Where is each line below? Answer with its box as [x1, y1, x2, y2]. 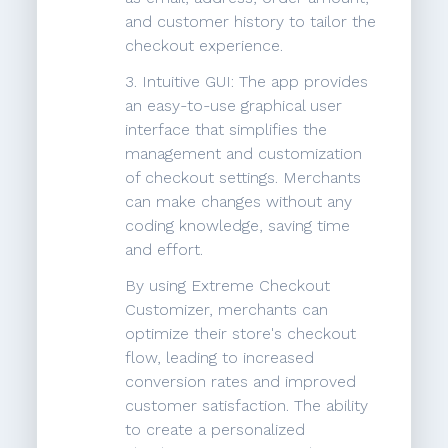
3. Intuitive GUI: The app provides [125, 72, 369, 92]
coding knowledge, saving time [125, 216, 351, 236]
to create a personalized [125, 420, 306, 440]
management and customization [125, 144, 363, 164]
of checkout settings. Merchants [125, 168, 362, 188]
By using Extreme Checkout [125, 276, 331, 296]
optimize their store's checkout [125, 324, 357, 344]
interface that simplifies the [125, 120, 328, 140]
